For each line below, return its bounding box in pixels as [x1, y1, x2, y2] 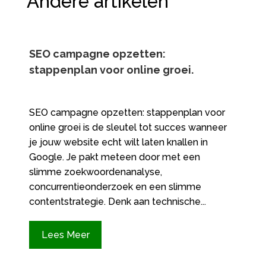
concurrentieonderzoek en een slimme [28, 180, 201, 192]
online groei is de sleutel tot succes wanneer [28, 121, 227, 133]
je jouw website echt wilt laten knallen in [28, 136, 208, 148]
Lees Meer [41, 229, 90, 240]
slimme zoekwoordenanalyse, [28, 166, 162, 178]
